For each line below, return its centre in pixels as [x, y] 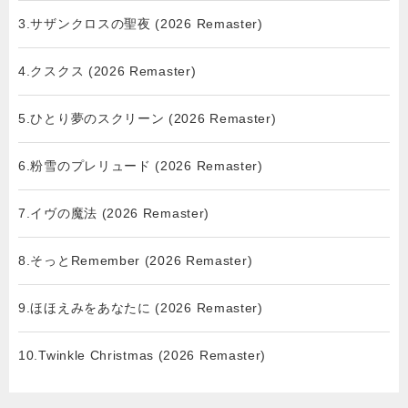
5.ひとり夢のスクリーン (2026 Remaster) [148, 118]
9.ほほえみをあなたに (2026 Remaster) [141, 308]
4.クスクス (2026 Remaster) [107, 71]
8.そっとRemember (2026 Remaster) [136, 260]
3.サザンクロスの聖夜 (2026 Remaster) [141, 24]
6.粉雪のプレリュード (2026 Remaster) [141, 166]
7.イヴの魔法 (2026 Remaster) [114, 213]
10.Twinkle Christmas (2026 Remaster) [143, 355]
